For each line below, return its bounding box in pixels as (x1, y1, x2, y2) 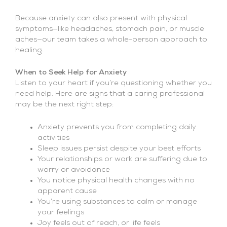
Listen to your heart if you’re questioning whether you (15, 80, 212, 88)
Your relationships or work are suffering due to (37, 155, 207, 163)
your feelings (37, 208, 84, 216)
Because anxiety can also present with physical (15, 14, 187, 22)
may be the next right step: (15, 101, 113, 109)
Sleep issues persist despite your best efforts (37, 144, 201, 153)
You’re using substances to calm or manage (37, 198, 197, 206)
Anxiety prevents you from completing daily (37, 123, 196, 131)
